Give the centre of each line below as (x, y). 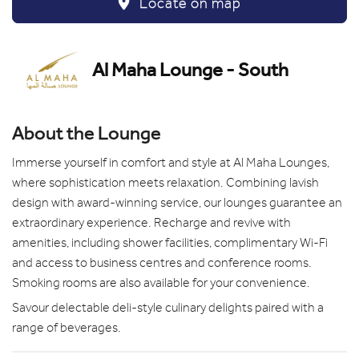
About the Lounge (87, 133)
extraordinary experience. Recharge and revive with (151, 222)
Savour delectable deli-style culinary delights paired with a (168, 307)
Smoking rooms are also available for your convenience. (162, 282)
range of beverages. (67, 327)
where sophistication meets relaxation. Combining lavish (165, 182)
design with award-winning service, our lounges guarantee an (177, 202)
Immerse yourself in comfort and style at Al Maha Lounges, (171, 162)
